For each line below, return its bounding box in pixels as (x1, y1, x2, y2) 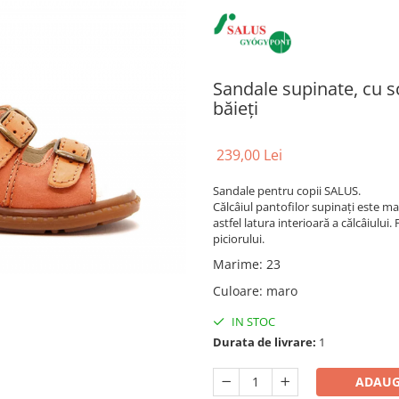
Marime (213, 256, 259, 273)
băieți (213, 96, 258, 120)
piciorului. (213, 231, 267, 247)
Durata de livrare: (213, 334, 316, 350)
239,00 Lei (216, 145, 282, 165)
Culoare (213, 282, 259, 299)
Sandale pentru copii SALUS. (213, 183, 361, 199)
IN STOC (229, 313, 275, 330)
